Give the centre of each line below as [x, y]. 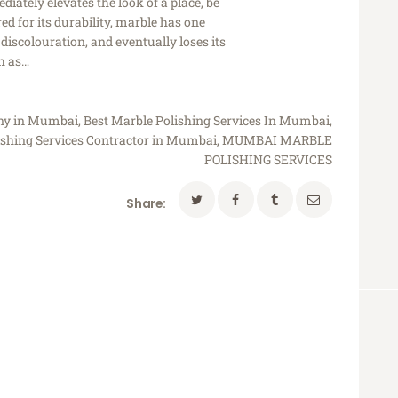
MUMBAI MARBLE [277, 139]
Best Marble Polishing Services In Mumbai [207, 120]
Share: [146, 203]
